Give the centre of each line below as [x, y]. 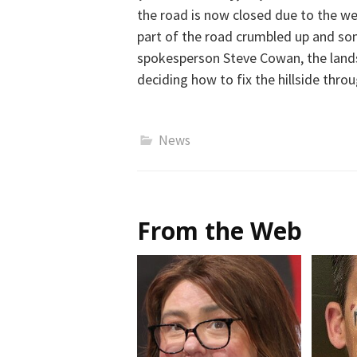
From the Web [220, 231]
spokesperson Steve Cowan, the [233, 58]
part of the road [185, 37]
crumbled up [271, 37]
